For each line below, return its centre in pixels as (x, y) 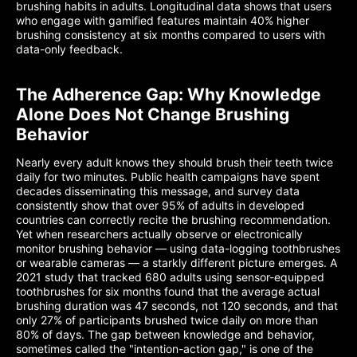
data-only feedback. (69, 49)
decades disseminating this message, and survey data (158, 191)
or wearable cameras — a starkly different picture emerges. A (177, 263)
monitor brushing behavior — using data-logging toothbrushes (178, 248)
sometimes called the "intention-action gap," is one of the (165, 349)
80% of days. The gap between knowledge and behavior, (165, 334)
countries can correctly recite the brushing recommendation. (173, 220)
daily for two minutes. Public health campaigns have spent (168, 177)
